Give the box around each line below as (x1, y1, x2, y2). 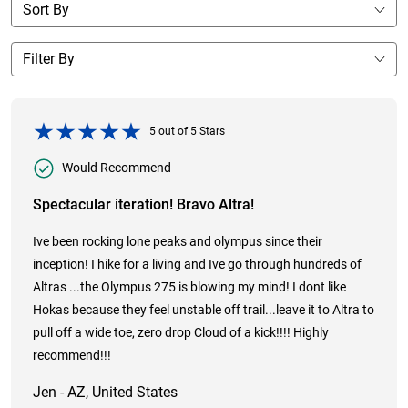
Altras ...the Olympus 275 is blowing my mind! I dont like (33, 280, 346, 296)
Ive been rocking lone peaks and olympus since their (33, 234, 322, 250)
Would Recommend (62, 160, 171, 177)
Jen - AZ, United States (33, 383, 178, 402)
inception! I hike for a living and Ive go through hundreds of (33, 257, 362, 273)
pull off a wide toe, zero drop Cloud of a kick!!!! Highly (33, 325, 329, 342)
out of (156, 124, 190, 138)
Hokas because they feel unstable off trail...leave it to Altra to (33, 302, 374, 319)
